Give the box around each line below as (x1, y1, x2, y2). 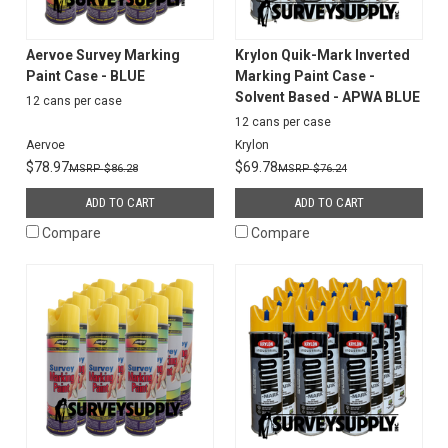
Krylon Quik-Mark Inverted (234, 46, 410, 63)
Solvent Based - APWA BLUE (234, 88, 420, 105)
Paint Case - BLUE (25, 67, 145, 84)
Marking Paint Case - (234, 67, 375, 84)
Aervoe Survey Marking (25, 46, 180, 63)
